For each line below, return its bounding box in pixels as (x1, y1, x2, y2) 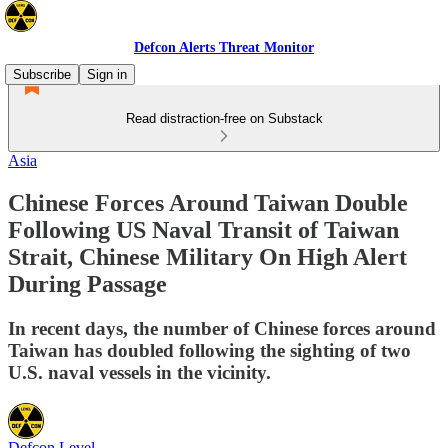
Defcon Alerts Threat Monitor (134, 40, 314, 55)
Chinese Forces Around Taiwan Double (8, 189, 408, 216)
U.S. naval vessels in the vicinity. (8, 361, 271, 383)
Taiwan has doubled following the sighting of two (8, 339, 411, 361)
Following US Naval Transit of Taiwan (8, 216, 399, 243)
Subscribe (13, 67, 71, 82)
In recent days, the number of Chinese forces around (8, 317, 436, 339)
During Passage (8, 270, 167, 297)
